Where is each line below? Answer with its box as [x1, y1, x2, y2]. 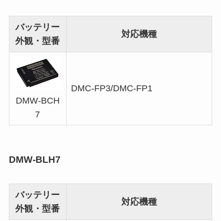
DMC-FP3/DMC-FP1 [71, 83, 152, 94]
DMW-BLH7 [8, 154, 61, 165]
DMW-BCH [15, 95, 60, 106]
